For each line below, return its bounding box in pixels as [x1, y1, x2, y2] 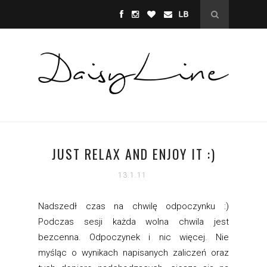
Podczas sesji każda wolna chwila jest [38, 216, 229, 228]
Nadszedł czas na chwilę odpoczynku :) [38, 201, 229, 212]
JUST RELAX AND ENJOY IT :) [51, 144, 216, 164]
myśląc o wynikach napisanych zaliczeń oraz [38, 247, 229, 259]
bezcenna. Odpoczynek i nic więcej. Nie [38, 232, 229, 243]
